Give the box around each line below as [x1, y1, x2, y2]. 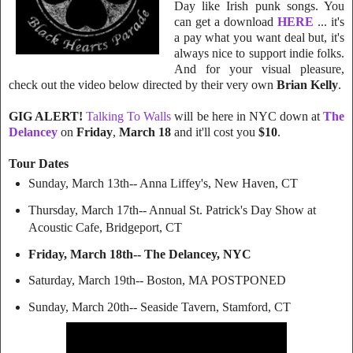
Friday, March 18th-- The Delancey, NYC [28, 247, 251, 261]
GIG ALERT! [9, 109, 84, 123]
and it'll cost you [171, 124, 258, 139]
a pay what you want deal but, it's [174, 30, 344, 44]
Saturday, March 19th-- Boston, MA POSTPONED [28, 273, 286, 288]
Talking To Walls [86, 109, 172, 123]
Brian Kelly [277, 77, 338, 91]
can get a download [174, 14, 277, 28]
